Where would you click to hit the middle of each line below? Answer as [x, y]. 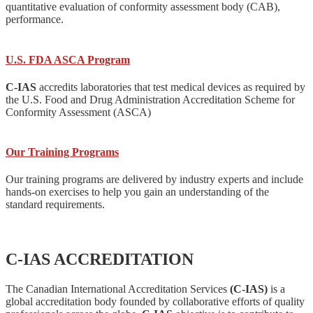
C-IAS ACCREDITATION [100, 260]
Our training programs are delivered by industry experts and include [154, 180]
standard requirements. [55, 205]
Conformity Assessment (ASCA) [78, 112]
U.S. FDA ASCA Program [68, 59]
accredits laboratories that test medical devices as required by [171, 87]
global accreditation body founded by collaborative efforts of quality [155, 302]
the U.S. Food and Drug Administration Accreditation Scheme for [150, 99]
